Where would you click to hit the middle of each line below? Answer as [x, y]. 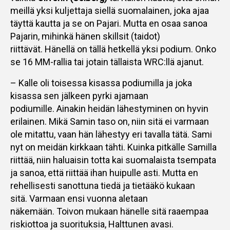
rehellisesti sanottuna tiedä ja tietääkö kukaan [103, 186]
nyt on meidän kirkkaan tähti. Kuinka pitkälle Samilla [113, 147]
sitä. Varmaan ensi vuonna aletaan [79, 198]
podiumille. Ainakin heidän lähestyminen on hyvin [109, 109]
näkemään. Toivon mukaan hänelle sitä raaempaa [109, 211]
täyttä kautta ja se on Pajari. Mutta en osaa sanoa [109, 23]
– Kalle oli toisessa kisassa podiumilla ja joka [101, 83]
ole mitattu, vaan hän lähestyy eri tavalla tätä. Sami [111, 134]
